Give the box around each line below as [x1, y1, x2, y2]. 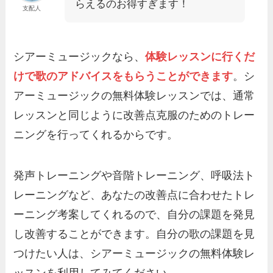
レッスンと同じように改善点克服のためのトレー [13, 108, 255, 121]
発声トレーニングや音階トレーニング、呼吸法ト [13, 169, 255, 182]
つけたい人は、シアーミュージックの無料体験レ [13, 247, 255, 260]
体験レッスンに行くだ [145, 50, 255, 63]
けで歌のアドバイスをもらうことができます [13, 69, 233, 82]
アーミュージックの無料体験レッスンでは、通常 [13, 89, 255, 102]
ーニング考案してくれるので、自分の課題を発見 [13, 208, 255, 221]
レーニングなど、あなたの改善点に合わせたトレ [13, 189, 255, 202]
